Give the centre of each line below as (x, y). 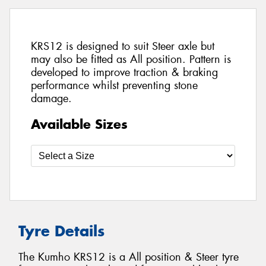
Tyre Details (61, 231)
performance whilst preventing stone (114, 86)
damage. (51, 99)
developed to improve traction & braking (124, 73)
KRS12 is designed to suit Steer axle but (123, 47)
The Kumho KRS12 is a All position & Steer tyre (129, 257)
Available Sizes (79, 124)
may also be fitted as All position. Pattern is (131, 60)
